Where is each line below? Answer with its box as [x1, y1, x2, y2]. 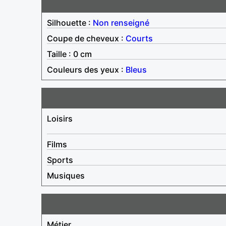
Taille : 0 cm [47, 48, 92, 59]
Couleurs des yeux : [47, 64, 126, 75]
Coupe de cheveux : [47, 33, 126, 43]
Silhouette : [47, 17, 93, 28]
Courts [126, 33, 153, 43]
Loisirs [47, 113, 73, 124]
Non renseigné [93, 17, 149, 28]
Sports [47, 154, 73, 165]
